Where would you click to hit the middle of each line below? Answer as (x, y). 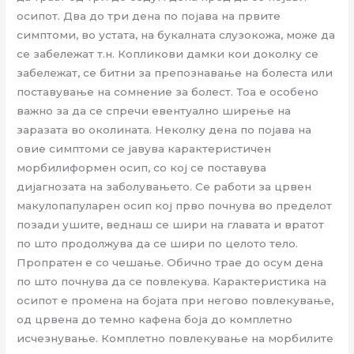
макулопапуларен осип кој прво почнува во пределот (175, 206)
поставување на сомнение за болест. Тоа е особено (168, 92)
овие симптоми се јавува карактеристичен (144, 149)
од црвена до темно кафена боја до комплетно (155, 320)
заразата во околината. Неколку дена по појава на (164, 130)
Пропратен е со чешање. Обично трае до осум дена (170, 263)
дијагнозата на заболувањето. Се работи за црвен (164, 187)
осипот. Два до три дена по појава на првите (149, 16)
